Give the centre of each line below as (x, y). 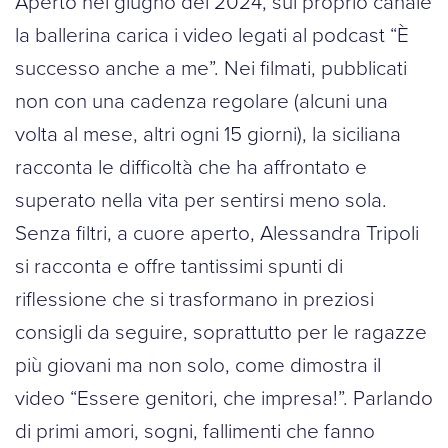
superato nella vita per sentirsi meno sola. (201, 199)
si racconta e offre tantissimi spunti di (179, 265)
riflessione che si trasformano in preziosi (194, 298)
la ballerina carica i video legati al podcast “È (212, 34)
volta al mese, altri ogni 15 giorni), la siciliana (208, 133)
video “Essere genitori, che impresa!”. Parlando (224, 397)
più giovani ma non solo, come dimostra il (198, 364)
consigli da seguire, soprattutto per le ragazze (221, 331)
